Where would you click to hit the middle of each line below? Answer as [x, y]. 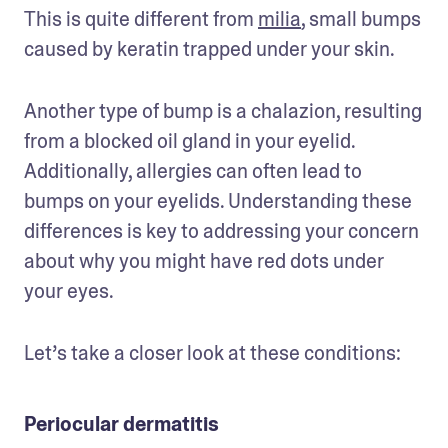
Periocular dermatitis [121, 423]
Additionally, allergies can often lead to [193, 170]
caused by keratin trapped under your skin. [211, 48]
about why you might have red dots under [204, 260]
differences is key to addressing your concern [221, 230]
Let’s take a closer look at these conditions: [212, 352]
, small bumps [361, 18]
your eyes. [69, 290]
